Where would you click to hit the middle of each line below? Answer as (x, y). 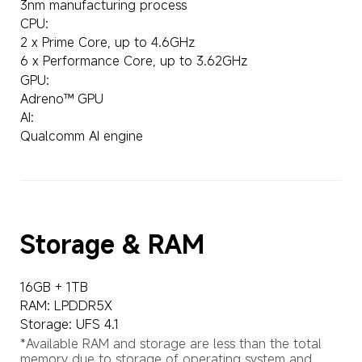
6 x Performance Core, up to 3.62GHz (133, 61)
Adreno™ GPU (61, 98)
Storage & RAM (112, 245)
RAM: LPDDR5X (66, 306)
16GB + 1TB (54, 287)
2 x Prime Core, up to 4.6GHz (107, 42)
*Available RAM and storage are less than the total (173, 343)
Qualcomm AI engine (81, 135)
